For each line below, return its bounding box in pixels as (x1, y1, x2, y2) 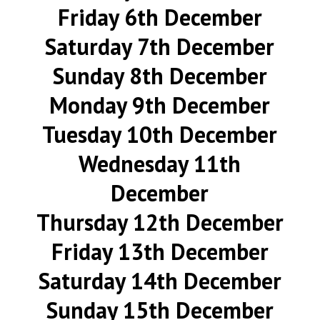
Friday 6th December (57, 2, 262, 32)
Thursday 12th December (36, 207, 284, 237)
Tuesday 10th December (42, 119, 278, 149)
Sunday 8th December (52, 61, 267, 91)
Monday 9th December (49, 90, 271, 120)
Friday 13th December (51, 236, 269, 266)
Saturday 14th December (38, 266, 281, 296)
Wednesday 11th (79, 149, 241, 179)
